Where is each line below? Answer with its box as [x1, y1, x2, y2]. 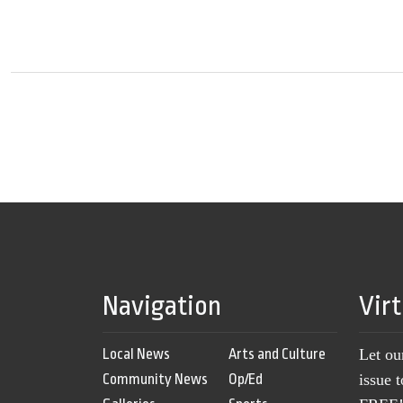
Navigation [103, 291, 221, 322]
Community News [103, 371, 208, 389]
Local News [103, 345, 170, 363]
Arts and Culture [228, 345, 326, 363]
